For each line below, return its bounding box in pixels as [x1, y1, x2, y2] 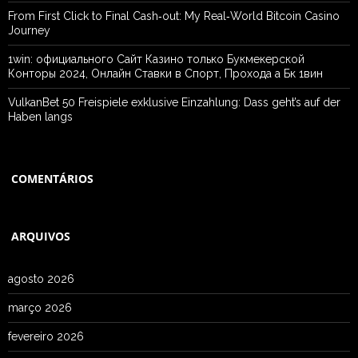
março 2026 [8, 300, 72, 314]
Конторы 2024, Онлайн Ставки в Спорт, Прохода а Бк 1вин [8, 66, 323, 80]
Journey [8, 23, 50, 37]
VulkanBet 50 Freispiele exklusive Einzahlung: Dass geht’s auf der [8, 95, 340, 109]
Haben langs [8, 109, 73, 123]
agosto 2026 [8, 272, 74, 285]
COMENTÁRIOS [11, 170, 93, 186]
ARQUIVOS [11, 228, 70, 244]
